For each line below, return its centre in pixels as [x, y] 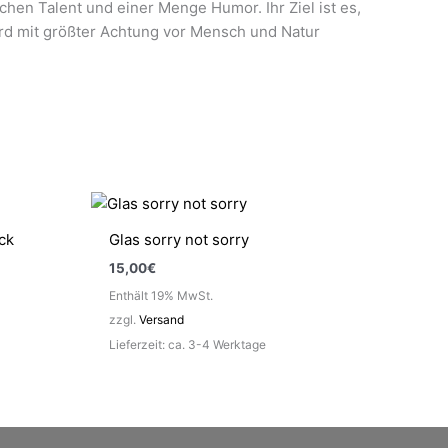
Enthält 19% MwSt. [161, 295]
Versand [161, 319]
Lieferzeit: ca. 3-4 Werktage [187, 344]
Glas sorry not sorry [179, 240]
